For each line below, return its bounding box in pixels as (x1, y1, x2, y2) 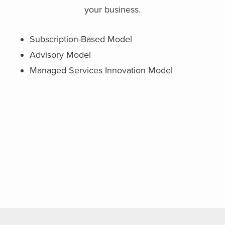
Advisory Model (29, 49, 91, 60)
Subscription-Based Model (29, 34, 132, 45)
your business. (84, 4, 141, 15)
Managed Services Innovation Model (29, 65, 173, 76)
